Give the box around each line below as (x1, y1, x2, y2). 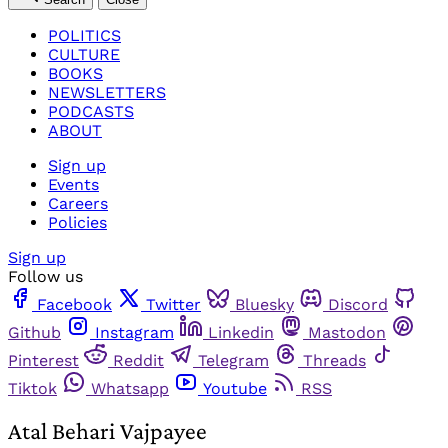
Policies (48, 212, 107, 232)
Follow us (8, 266, 83, 286)
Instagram (95, 322, 174, 342)
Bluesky (235, 294, 294, 314)
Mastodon (308, 322, 386, 342)
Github (8, 322, 61, 342)
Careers (48, 193, 108, 213)
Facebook (37, 294, 112, 314)
